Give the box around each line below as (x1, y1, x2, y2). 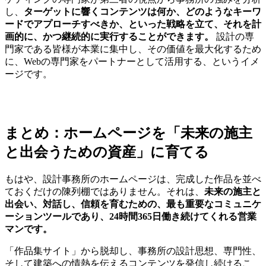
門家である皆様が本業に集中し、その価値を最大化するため (5, 44, 261, 55)
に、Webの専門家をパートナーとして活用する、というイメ (5, 56, 259, 67)
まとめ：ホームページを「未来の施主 (5, 125, 252, 141)
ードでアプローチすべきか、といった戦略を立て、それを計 (5, 19, 261, 30)
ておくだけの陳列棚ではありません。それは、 (5, 186, 204, 197)
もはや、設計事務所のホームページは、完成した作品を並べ (5, 174, 261, 185)
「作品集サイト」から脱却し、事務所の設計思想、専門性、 (5, 246, 261, 256)
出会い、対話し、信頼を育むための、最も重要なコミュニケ (5, 199, 261, 210)
